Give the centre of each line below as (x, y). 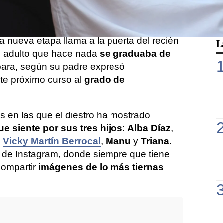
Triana (155, 141)
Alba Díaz (149, 128)
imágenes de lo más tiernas (101, 167)
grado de (105, 79)
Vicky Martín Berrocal (52, 141)
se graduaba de (135, 54)
